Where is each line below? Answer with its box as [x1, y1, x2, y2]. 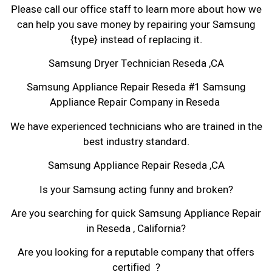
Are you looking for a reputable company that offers [18, 245, 254, 260]
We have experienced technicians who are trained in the [10, 118, 262, 134]
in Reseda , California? [86, 221, 186, 237]
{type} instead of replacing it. [70, 32, 202, 47]
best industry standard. [83, 134, 189, 149]
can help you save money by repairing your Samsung [16, 16, 256, 32]
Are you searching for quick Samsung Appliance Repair [11, 206, 261, 222]
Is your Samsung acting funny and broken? [39, 182, 233, 197]
